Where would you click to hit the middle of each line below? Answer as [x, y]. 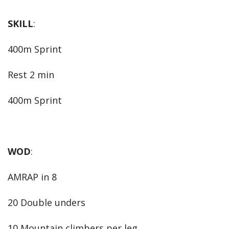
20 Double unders [47, 202]
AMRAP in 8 [32, 177]
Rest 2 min [31, 75]
